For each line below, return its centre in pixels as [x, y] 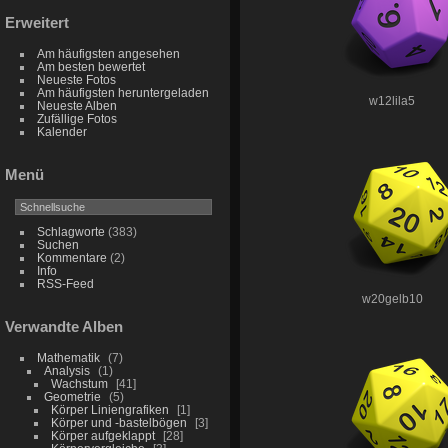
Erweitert [37, 23]
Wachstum [79, 383]
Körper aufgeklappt [102, 435]
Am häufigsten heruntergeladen [122, 93]
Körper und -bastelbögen [118, 422]
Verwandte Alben [64, 326]
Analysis [66, 370]
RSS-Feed [65, 283]
